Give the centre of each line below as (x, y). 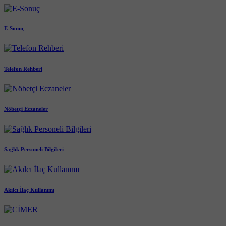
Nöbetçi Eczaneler (26, 109)
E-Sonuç (14, 29)
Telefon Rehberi (23, 69)
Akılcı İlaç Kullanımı (29, 190)
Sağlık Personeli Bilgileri (34, 150)
